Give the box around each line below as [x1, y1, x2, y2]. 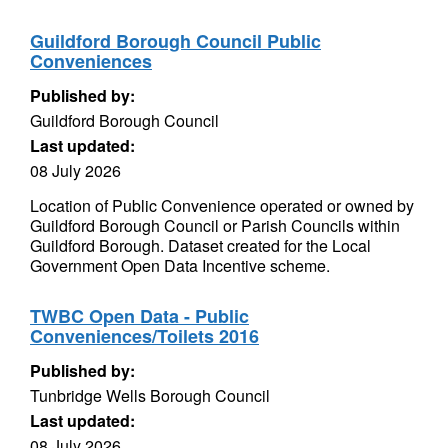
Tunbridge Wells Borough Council [30, 384, 270, 407]
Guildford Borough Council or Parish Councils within [30, 214, 400, 237]
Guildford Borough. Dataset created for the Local [30, 234, 371, 257]
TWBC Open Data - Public [30, 303, 249, 329]
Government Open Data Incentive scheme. [30, 254, 330, 277]
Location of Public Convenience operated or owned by [30, 194, 414, 217]
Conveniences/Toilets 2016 [30, 323, 259, 349]
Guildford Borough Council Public [30, 28, 321, 54]
